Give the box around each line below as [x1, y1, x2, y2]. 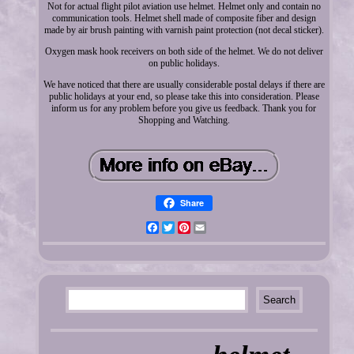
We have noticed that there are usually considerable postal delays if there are [43, 78, 325, 90]
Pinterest [190, 221, 223, 233]
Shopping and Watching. [137, 114, 230, 126]
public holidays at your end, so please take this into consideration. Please [48, 90, 319, 102]
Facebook [158, 221, 195, 233]
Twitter [174, 221, 201, 233]
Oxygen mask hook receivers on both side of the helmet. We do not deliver [44, 45, 323, 57]
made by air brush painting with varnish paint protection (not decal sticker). [43, 24, 324, 36]
